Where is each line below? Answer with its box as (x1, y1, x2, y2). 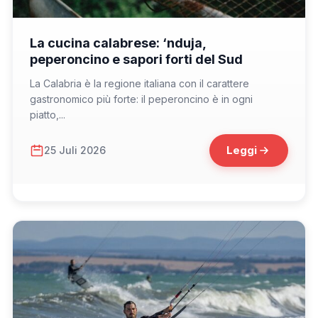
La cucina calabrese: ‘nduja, (30, 35, 207, 50)
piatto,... (30, 108, 65, 121)
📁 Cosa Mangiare (24, 27, 104, 38)
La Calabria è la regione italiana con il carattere (30, 77, 249, 89)
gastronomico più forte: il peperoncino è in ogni (30, 92, 253, 105)
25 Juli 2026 (44, 144, 106, 157)
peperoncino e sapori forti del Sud (30, 51, 243, 67)
